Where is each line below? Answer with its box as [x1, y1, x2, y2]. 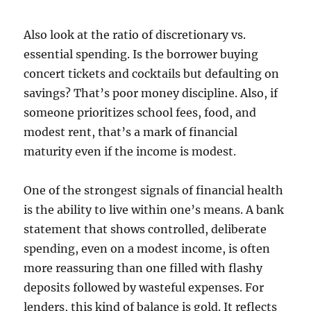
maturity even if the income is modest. [24, 144, 237, 159]
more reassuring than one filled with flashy [24, 261, 263, 276]
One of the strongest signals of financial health [24, 183, 284, 198]
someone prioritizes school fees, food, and [24, 106, 257, 120]
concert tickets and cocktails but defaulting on [24, 67, 280, 81]
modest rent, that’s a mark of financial [24, 125, 238, 140]
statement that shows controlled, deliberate [24, 222, 267, 237]
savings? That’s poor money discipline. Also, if [24, 86, 278, 101]
